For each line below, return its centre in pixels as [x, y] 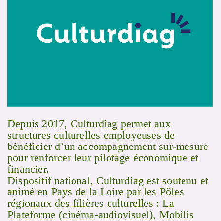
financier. [28, 169]
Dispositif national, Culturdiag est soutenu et [108, 181]
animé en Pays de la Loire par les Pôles [96, 192]
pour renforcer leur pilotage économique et [103, 158]
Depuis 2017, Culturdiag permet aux [89, 124]
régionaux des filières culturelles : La [91, 203]
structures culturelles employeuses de [91, 135]
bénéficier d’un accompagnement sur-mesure [108, 147]
